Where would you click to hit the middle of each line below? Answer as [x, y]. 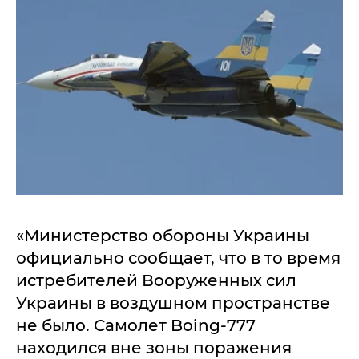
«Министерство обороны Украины [163, 236]
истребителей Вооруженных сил [156, 280]
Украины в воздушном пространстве [173, 303]
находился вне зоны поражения [154, 348]
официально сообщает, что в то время [178, 258]
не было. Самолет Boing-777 [136, 325]
